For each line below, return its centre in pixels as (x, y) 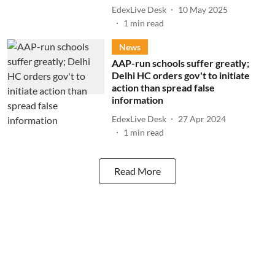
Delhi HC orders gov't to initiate (180, 75)
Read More (137, 171)
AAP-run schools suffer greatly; (180, 63)
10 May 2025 (203, 9)
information (137, 100)
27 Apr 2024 (202, 118)
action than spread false (163, 87)
